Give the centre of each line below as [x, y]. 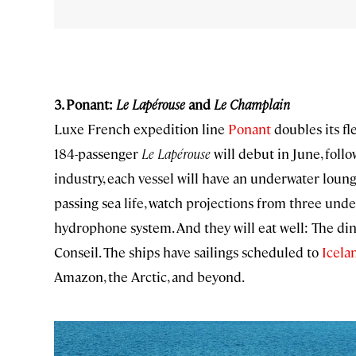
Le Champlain [252, 104]
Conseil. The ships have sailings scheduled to [188, 252]
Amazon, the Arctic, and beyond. [149, 277]
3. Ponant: [85, 104]
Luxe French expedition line [141, 129]
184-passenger [98, 154]
